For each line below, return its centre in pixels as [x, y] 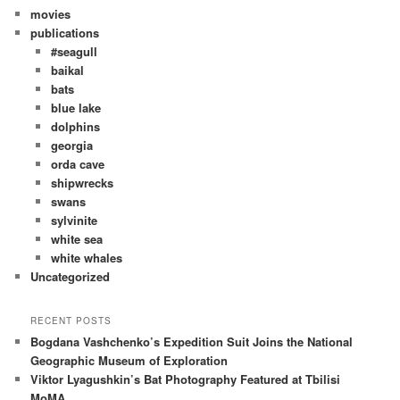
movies [51, 14]
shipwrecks [82, 183]
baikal [67, 70]
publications [65, 33]
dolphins [75, 126]
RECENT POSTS [71, 321]
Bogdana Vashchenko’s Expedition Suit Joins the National [192, 342]
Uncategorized [71, 276]
